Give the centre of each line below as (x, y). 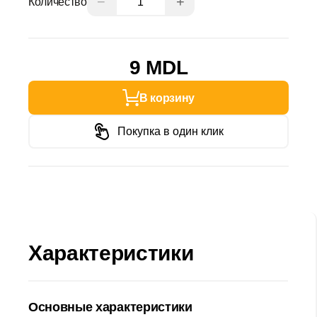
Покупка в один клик (171, 131)
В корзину (167, 98)
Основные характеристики (110, 307)
